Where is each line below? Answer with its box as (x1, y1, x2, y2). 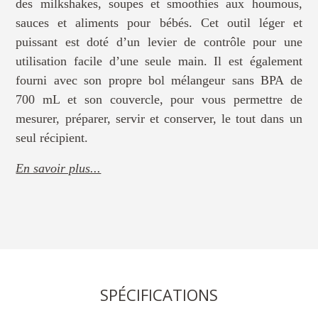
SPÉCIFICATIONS (100, 284, 218, 306)
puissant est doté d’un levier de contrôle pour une (16, 34, 302, 49)
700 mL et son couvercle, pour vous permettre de (16, 92, 302, 106)
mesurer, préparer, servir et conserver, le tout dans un (16, 111, 302, 126)
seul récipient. (16, 130, 89, 145)
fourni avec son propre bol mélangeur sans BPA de (16, 72, 302, 87)
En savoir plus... (16, 160, 102, 175)
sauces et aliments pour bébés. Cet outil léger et (16, 15, 302, 30)
